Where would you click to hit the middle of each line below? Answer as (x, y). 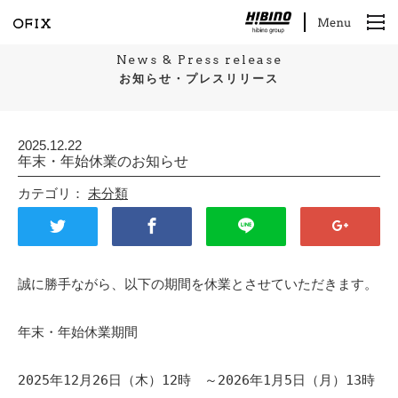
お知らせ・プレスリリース (199, 79)
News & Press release (199, 60)
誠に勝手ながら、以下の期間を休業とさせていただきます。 (198, 284)
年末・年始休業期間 (78, 332)
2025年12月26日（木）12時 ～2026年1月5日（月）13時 (196, 380)
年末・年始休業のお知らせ (103, 161)
